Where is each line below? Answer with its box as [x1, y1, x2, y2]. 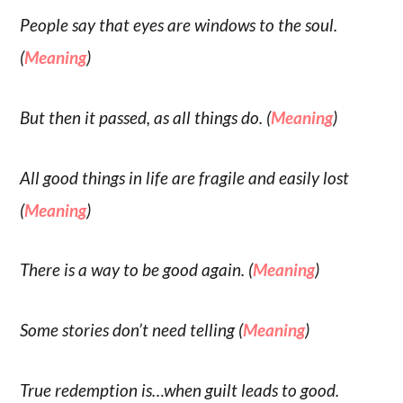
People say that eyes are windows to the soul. [20, 14, 338, 36]
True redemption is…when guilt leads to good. [20, 379, 340, 400]
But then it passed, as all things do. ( [20, 106, 272, 128]
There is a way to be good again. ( [20, 259, 254, 281]
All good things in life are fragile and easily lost [20, 166, 350, 188]
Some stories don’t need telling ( [20, 319, 244, 341]
